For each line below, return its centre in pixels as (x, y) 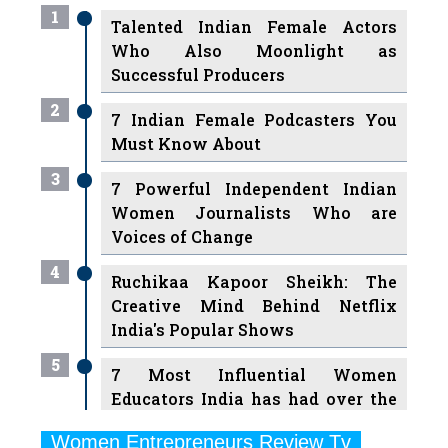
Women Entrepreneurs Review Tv (201, 387)
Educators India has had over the (254, 344)
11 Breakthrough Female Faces (254, 413)
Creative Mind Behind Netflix (254, 251)
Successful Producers (198, 20)
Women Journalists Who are (254, 158)
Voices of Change (182, 182)
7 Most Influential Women (254, 320)
